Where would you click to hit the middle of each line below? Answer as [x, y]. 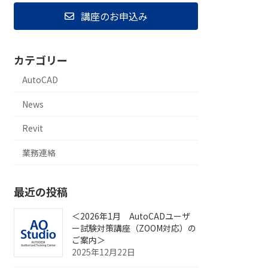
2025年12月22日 [104, 252]
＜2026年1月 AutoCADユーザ [131, 216]
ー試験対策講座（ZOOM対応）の [134, 228]
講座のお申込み [114, 16]
